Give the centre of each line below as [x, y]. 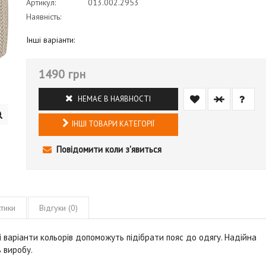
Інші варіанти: [50, 39]
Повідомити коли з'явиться [107, 149]
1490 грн [62, 74]
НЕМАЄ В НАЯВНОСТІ [114, 99]
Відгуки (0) [58, 208]
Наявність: [43, 16]
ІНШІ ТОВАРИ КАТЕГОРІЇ [113, 123]
